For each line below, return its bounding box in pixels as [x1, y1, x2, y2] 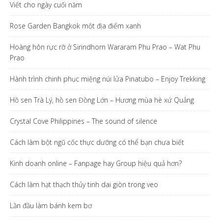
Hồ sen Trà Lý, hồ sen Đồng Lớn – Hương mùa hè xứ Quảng [10, 95, 194, 105]
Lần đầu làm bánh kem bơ [10, 200, 92, 210]
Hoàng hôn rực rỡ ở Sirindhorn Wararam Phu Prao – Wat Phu [10, 42, 200, 52]
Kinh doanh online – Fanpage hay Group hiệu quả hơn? [10, 158, 182, 168]
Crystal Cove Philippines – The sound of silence [10, 116, 157, 126]
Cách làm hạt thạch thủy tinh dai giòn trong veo [10, 179, 158, 189]
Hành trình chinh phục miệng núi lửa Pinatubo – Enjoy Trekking [10, 74, 205, 83]
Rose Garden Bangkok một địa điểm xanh [10, 21, 141, 30]
